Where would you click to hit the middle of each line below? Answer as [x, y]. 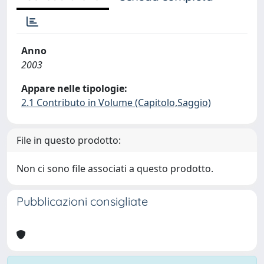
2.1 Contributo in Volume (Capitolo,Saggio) [116, 103]
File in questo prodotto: [69, 140]
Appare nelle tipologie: [74, 88]
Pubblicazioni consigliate [82, 201]
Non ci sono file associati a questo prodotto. [115, 169]
